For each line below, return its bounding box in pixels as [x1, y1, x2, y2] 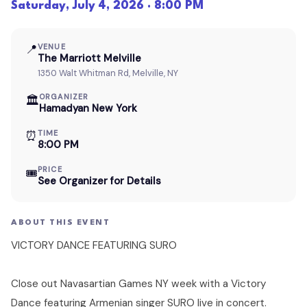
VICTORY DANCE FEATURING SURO [11, 238, 177, 252]
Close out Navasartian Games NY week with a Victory [11, 276, 266, 291]
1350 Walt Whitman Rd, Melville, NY [37, 66, 178, 79]
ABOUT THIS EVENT [11, 219, 110, 228]
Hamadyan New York [38, 101, 137, 115]
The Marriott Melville [37, 51, 141, 66]
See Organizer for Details [37, 174, 161, 188]
